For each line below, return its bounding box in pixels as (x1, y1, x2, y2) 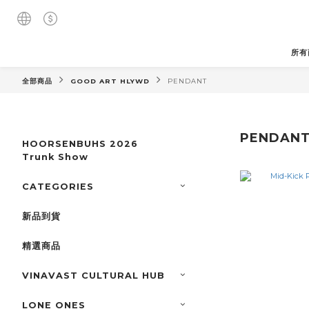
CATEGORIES (22, 181, 94, 192)
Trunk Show (22, 152, 88, 163)
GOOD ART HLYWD (70, 77, 150, 86)
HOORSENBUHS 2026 (22, 139, 138, 150)
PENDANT (168, 77, 207, 86)
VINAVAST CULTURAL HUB (22, 270, 165, 281)
